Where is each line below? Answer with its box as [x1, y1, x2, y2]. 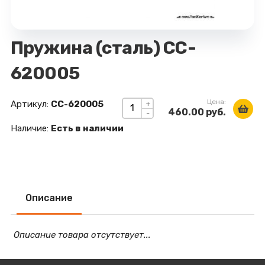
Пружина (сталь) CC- [10, 37, 196, 59]
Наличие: [10, 123, 49, 134]
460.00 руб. [168, 106, 227, 118]
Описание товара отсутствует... [13, 230, 151, 240]
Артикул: [10, 99, 49, 109]
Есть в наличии [50, 123, 124, 134]
